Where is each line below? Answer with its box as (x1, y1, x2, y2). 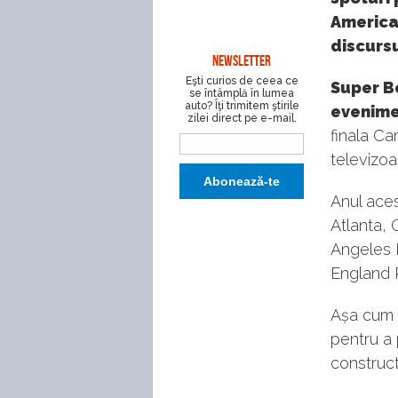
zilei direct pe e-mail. (187, 112, 297, 124)
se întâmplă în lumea (189, 87, 294, 99)
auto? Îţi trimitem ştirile (184, 99, 299, 112)
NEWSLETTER (212, 52, 271, 70)
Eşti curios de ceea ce (185, 75, 298, 87)
